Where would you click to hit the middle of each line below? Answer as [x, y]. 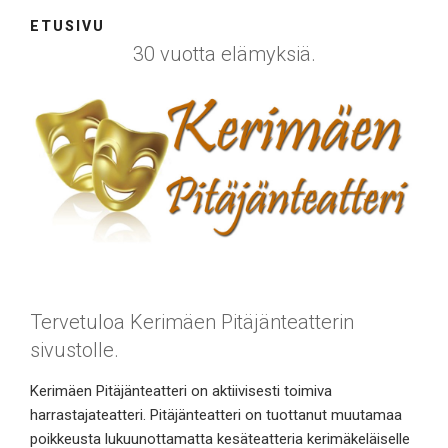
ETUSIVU [67, 26]
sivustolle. [74, 350]
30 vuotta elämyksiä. [224, 53]
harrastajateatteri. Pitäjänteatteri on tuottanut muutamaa [216, 415]
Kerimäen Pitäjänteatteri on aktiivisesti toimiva [181, 391]
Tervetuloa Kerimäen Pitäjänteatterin [192, 322]
